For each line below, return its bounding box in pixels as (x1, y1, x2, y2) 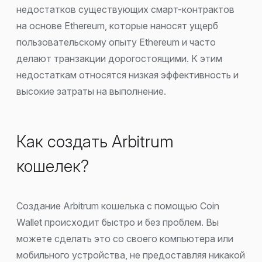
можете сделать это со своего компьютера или (16, 232, 233, 244)
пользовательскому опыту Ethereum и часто (16, 36, 216, 48)
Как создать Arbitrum (16, 132, 174, 152)
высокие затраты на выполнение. (16, 85, 166, 97)
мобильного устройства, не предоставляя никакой (16, 249, 245, 261)
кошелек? (16, 156, 89, 177)
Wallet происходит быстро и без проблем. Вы (16, 216, 219, 228)
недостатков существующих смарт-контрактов (16, 3, 235, 15)
